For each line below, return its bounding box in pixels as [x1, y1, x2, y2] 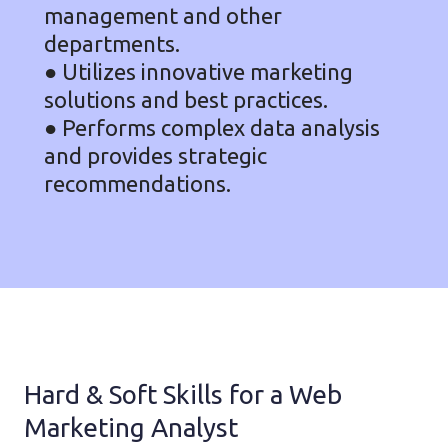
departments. [44, 30, 180, 56]
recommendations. [44, 170, 231, 196]
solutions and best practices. [44, 86, 328, 112]
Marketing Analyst [24, 412, 238, 442]
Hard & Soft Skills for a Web [24, 379, 342, 409]
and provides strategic [44, 142, 267, 168]
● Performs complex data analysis [44, 114, 380, 140]
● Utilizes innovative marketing [44, 58, 353, 84]
